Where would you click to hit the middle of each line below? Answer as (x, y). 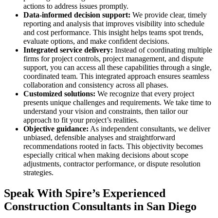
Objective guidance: (56, 129)
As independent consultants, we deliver (149, 129)
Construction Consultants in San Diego (100, 207)
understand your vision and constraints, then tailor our (106, 111)
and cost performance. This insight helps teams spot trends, (113, 33)
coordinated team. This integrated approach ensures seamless (116, 76)
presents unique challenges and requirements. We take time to (117, 103)
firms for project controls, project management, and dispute (113, 59)
